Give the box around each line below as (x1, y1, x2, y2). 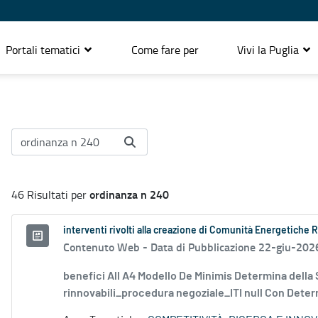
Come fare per (131, 41, 199, 57)
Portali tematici (6, 41, 83, 57)
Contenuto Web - (63, 238, 150, 256)
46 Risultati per (11, 187, 89, 203)
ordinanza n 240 (89, 186, 169, 203)
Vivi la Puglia (237, 41, 302, 57)
